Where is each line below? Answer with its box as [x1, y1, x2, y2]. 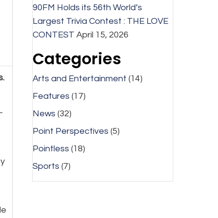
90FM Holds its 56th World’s [32, 3, 142, 13]
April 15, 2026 [76, 30, 128, 40]
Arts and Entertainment [32, 74, 127, 84]
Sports [32, 162, 59, 171]
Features [32, 91, 70, 101]
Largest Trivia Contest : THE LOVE [32, 17, 168, 26]
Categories [32, 48, 121, 70]
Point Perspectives [32, 127, 109, 136]
